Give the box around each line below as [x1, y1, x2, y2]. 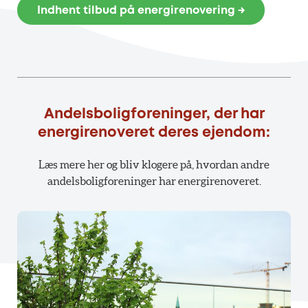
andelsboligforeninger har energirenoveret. [47, 174, 261, 187]
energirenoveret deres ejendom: [38, 126, 270, 140]
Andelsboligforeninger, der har [43, 108, 265, 122]
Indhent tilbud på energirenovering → [37, 5, 245, 16]
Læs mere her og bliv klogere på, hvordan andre [38, 157, 269, 170]
